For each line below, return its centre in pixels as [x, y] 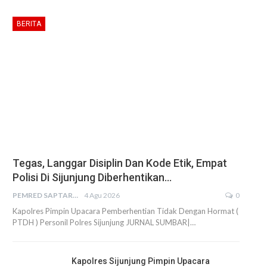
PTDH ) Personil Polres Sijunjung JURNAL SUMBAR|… [104, 223]
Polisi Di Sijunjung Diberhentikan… [92, 178]
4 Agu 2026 [102, 195]
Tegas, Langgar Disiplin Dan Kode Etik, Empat [120, 163]
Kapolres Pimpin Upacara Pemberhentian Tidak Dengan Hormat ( [125, 211]
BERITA [29, 24]
